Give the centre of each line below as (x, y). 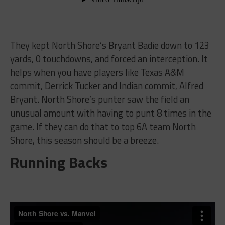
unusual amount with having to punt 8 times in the (110, 113)
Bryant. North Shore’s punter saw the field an (99, 99)
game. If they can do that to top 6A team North (103, 126)
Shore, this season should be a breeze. (84, 140)
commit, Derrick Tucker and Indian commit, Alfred (106, 86)
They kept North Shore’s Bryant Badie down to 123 (109, 45)
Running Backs (59, 162)
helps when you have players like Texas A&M (97, 72)
